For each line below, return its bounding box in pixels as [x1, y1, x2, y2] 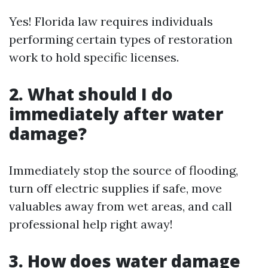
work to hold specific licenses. [9, 49, 179, 65]
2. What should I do [9, 82, 173, 105]
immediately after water [9, 102, 223, 125]
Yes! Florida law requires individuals [9, 13, 213, 29]
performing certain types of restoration [9, 31, 233, 47]
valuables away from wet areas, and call [9, 198, 232, 214]
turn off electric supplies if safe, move [9, 180, 222, 196]
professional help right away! [9, 216, 173, 232]
